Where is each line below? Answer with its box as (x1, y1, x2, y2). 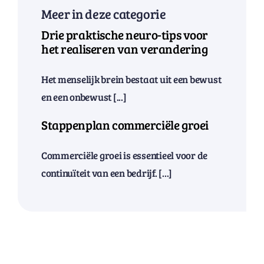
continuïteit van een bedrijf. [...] (41, 166, 173, 180)
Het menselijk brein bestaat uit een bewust (41, 72, 222, 87)
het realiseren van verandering (41, 41, 208, 58)
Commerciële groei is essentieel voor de (41, 148, 208, 163)
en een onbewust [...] (41, 90, 127, 104)
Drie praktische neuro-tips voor (41, 27, 209, 44)
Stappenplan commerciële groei (41, 117, 209, 134)
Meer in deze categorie (41, 5, 166, 23)
